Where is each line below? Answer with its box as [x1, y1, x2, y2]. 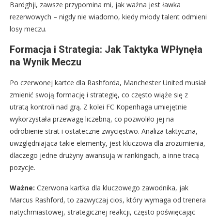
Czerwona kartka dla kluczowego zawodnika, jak [35, 183, 188, 193]
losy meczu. [10, 24, 46, 34]
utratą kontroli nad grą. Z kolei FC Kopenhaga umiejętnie [10, 102, 187, 112]
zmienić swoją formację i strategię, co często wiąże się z [10, 90, 188, 100]
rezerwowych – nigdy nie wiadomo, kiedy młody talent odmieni [10, 12, 207, 22]
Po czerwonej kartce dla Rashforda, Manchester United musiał [10, 78, 206, 88]
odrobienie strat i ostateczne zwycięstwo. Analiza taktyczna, [10, 126, 198, 136]
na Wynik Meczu [10, 56, 81, 68]
